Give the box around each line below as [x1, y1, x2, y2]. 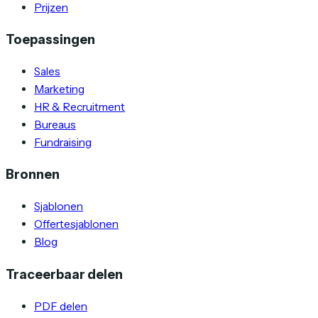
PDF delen [34, 299, 87, 313]
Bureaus [34, 118, 76, 132]
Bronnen [6, 166, 60, 183]
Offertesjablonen [34, 217, 119, 231]
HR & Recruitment [34, 100, 125, 114]
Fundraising [34, 136, 92, 150]
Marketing [34, 82, 84, 97]
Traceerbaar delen [6, 265, 123, 283]
